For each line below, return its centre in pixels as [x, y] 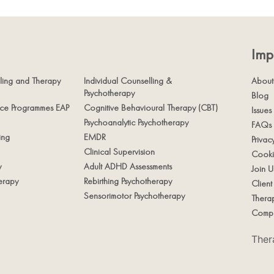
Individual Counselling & [128, 81]
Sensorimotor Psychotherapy [134, 196]
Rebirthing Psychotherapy [128, 181]
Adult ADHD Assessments [128, 167]
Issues [261, 110]
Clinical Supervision [119, 152]
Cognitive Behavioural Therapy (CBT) [150, 108]
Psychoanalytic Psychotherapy [136, 123]
